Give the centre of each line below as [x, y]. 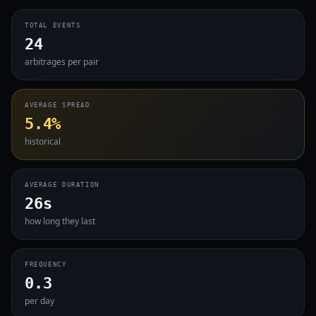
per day [39, 301]
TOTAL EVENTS [53, 25]
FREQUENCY [46, 265]
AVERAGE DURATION [62, 185]
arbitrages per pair [62, 62]
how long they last [60, 221]
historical [43, 141]
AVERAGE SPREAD [57, 105]
